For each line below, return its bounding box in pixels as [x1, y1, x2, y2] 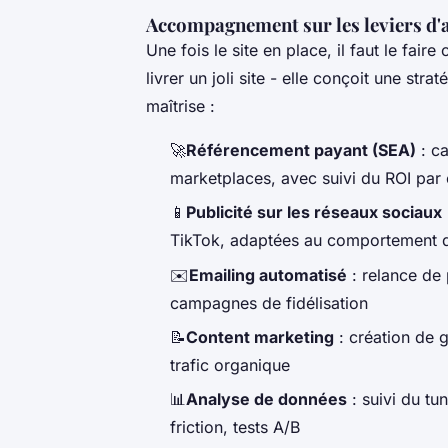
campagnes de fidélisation [170, 292, 368, 313]
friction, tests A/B [170, 417, 300, 438]
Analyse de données [186, 389, 347, 410]
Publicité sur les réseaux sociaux [186, 202, 442, 223]
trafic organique [170, 355, 290, 376]
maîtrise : [146, 95, 215, 116]
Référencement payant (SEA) [186, 139, 416, 160]
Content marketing [186, 327, 334, 348]
